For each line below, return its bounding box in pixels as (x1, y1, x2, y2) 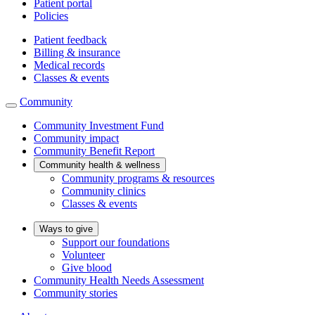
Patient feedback (34, 33, 107, 46)
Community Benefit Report (34, 144, 155, 157)
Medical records (34, 58, 105, 71)
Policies (34, 9, 68, 22)
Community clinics (62, 184, 146, 197)
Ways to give (39, 223, 93, 234)
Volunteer (62, 248, 105, 261)
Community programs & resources (62, 172, 214, 184)
